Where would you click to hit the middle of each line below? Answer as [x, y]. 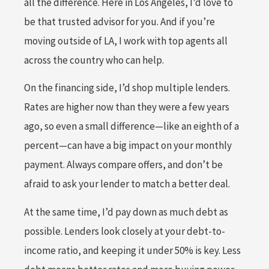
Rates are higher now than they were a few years [127, 107]
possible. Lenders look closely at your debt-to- [125, 231]
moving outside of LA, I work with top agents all [126, 41]
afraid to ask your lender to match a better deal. [127, 184]
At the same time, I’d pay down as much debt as [126, 212]
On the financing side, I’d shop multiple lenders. [127, 88]
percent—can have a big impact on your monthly [128, 146]
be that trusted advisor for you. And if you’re [119, 22]
